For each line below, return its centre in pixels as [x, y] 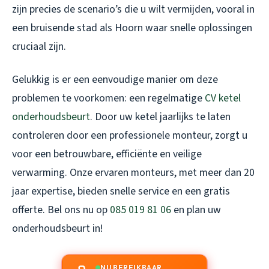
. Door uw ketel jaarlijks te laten [160, 116]
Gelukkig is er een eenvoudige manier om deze [115, 79]
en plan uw [196, 210]
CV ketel [223, 98]
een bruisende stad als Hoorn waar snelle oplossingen [132, 28]
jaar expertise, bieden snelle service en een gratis [121, 191]
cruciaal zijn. [39, 46]
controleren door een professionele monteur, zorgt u [130, 135]
